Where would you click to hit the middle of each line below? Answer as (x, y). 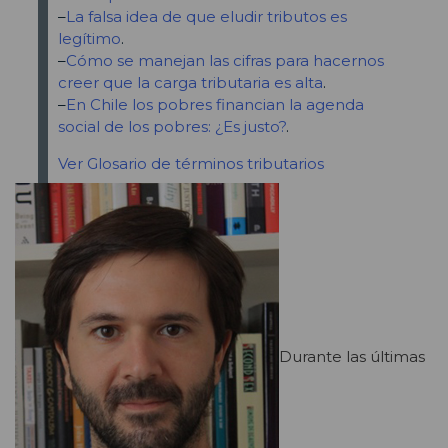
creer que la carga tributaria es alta (190, 83)
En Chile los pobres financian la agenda (214, 105)
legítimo (89, 39)
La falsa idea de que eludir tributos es (206, 17)
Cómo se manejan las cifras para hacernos (224, 61)
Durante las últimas (352, 356)
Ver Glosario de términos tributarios (190, 164)
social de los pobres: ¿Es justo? (171, 127)
